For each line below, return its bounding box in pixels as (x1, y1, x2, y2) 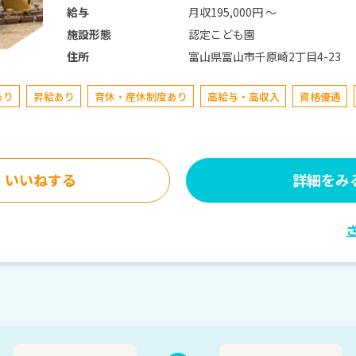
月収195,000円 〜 (188, 4, 277, 21)
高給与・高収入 (207, 88, 280, 104)
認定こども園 (188, 26, 255, 43)
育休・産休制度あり (94, 88, 188, 104)
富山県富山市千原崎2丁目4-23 (188, 48, 341, 65)
